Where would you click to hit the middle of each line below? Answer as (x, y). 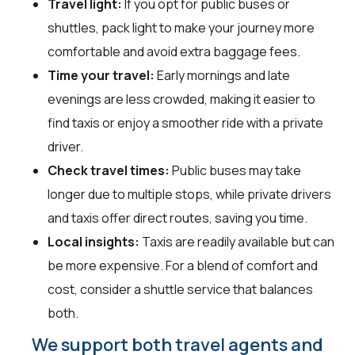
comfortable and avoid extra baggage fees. (174, 51)
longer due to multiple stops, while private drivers (189, 194)
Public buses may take (235, 170)
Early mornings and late (222, 75)
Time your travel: (101, 75)
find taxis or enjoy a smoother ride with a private (185, 122)
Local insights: (94, 241)
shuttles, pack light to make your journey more (181, 27)
